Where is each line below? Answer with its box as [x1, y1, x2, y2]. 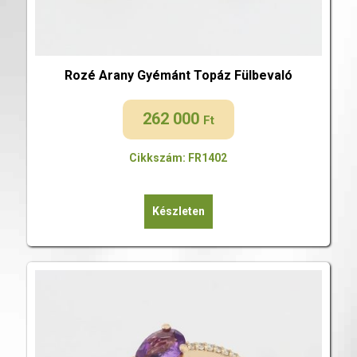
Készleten [151, 204, 205, 218]
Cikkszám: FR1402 [129, 151, 228, 164]
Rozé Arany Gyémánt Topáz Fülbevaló [64, 68, 292, 84]
